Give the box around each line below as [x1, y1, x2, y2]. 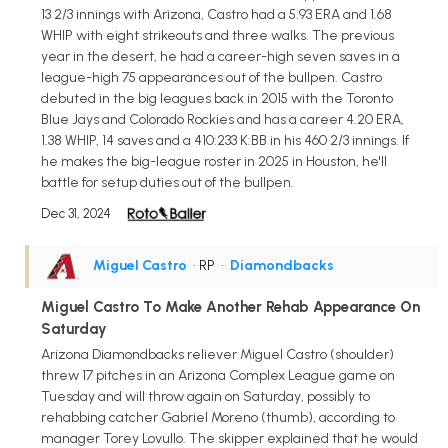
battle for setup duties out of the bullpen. [41, 173, 294, 191]
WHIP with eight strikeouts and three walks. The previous [41, 26, 394, 44]
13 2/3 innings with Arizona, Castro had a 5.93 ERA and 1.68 [41, 5, 392, 23]
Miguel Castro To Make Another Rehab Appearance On [41, 297, 420, 316]
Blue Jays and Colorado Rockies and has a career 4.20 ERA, [41, 110, 404, 128]
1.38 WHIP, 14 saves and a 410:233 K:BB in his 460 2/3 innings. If [41, 131, 409, 149]
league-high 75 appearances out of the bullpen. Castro [41, 68, 382, 86]
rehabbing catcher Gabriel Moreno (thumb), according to [41, 409, 395, 427]
